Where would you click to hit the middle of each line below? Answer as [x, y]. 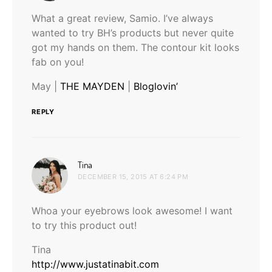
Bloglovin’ [156, 86]
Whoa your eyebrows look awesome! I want [132, 210]
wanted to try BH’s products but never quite [133, 32]
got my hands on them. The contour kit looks [135, 47]
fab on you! [58, 62]
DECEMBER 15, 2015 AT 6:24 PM [133, 176]
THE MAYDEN [92, 86]
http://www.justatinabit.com [95, 264]
